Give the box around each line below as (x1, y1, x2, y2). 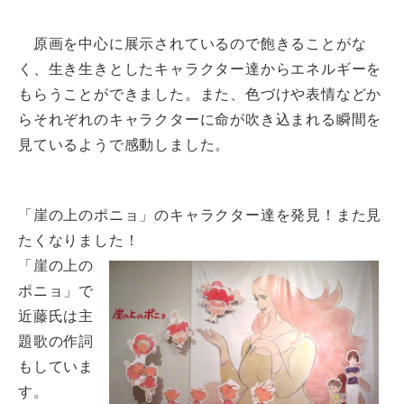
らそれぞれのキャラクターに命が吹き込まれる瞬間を (18, 112, 382, 127)
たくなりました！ (18, 233, 155, 248)
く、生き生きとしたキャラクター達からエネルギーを (18, 61, 382, 77)
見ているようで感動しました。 (18, 137, 231, 152)
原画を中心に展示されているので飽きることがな (18, 36, 367, 51)
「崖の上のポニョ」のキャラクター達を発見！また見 (18, 207, 382, 223)
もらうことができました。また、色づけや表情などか (18, 87, 382, 102)
